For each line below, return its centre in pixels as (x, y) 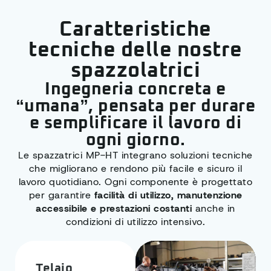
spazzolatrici (135, 71)
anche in (214, 209)
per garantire (61, 195)
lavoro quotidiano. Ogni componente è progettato (135, 182)
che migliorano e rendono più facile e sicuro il (135, 169)
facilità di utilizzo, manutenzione (168, 195)
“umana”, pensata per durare (135, 107)
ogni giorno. (135, 141)
